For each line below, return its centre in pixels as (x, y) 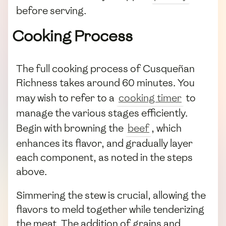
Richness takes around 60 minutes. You (105, 83)
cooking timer (150, 98)
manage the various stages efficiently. (102, 113)
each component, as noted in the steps (104, 158)
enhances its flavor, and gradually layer (104, 144)
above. (32, 172)
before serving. (51, 11)
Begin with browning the (71, 128)
